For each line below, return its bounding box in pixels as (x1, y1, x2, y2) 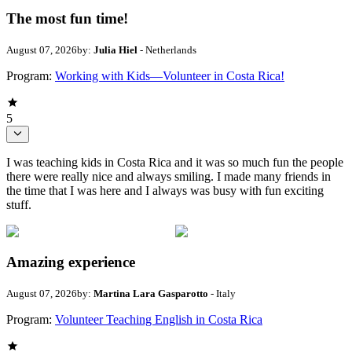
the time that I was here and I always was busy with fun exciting (6, 184, 324, 198)
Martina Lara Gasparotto (93, 287, 208, 299)
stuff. (6, 198, 31, 212)
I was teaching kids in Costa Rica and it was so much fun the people (6, 156, 343, 170)
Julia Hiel (93, 43, 137, 56)
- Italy (208, 287, 236, 299)
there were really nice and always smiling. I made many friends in (6, 170, 331, 184)
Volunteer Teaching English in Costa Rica (55, 312, 262, 326)
